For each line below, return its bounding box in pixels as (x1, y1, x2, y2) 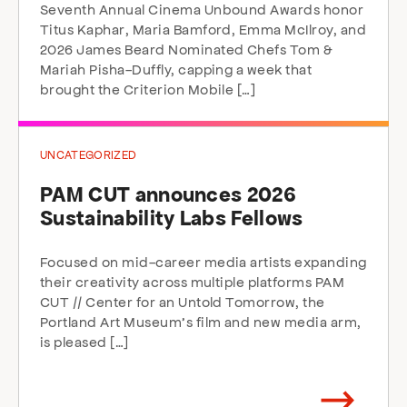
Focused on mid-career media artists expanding (40, 253, 367, 270)
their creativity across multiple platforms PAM (40, 273, 345, 290)
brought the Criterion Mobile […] (40, 80, 256, 97)
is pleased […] (40, 333, 129, 350)
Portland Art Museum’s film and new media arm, (40, 313, 362, 330)
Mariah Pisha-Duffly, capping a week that (40, 60, 313, 77)
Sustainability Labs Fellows (40, 206, 303, 230)
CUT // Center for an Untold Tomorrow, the (40, 293, 325, 310)
